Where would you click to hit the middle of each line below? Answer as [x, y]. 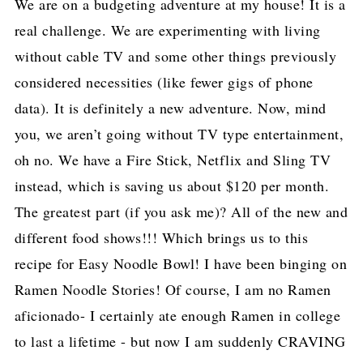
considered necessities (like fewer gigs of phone [164, 82]
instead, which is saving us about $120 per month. [172, 186]
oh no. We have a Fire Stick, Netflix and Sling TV [173, 160]
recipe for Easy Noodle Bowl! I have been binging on [181, 263]
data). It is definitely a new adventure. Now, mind [170, 108]
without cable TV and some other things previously [175, 56]
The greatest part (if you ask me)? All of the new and [181, 211]
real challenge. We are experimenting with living [167, 30]
